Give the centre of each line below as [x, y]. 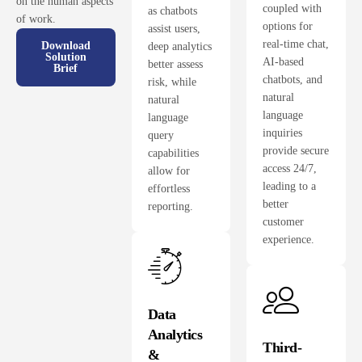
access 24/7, [290, 168]
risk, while [172, 82]
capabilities [173, 153]
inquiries [283, 133]
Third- [282, 347]
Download [65, 45]
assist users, [174, 28]
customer [284, 221]
